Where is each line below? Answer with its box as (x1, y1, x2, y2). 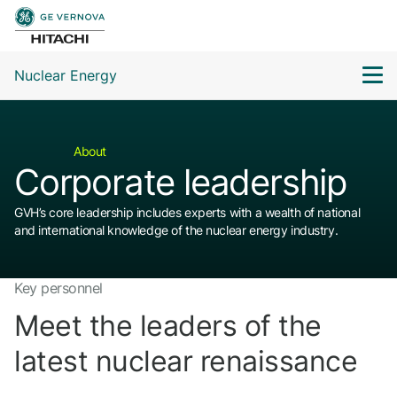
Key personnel (14, 279, 103, 297)
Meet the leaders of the (14, 308, 322, 343)
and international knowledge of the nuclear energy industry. (14, 222, 341, 237)
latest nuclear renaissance (14, 344, 358, 378)
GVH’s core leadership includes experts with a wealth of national (14, 205, 361, 220)
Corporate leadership (14, 160, 346, 204)
